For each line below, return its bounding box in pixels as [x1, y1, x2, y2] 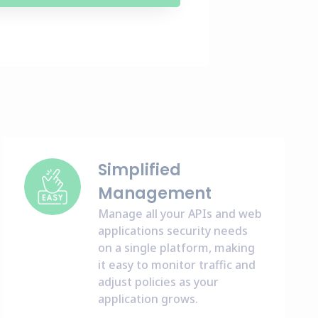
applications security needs [98, 223, 248, 238]
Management [98, 182, 212, 204]
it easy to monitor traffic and [98, 257, 256, 273]
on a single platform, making [98, 240, 256, 256]
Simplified [98, 159, 182, 181]
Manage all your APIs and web [98, 206, 263, 221]
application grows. [98, 291, 199, 307]
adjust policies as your [98, 274, 219, 290]
